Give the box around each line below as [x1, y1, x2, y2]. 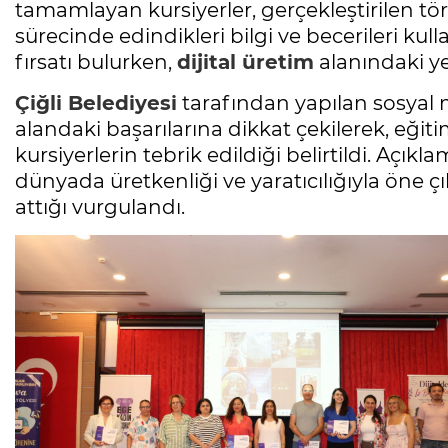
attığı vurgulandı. [15, 195, 185, 220]
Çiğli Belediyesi [15, 91, 177, 116]
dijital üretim [177, 50, 314, 75]
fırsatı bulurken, [15, 50, 177, 75]
